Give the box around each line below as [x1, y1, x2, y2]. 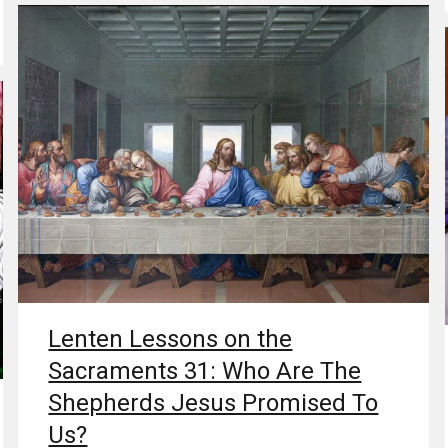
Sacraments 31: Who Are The [48, 356, 362, 385]
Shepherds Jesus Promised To [48, 388, 379, 417]
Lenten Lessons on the [48, 324, 293, 353]
